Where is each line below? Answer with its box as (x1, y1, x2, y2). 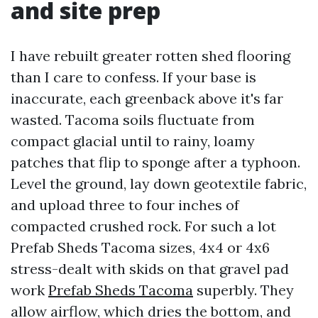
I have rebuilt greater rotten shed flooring (11, 47, 290, 65)
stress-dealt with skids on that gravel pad (11, 260, 289, 278)
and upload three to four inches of (11, 196, 239, 214)
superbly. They (193, 281, 294, 299)
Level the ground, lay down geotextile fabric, (11, 175, 307, 192)
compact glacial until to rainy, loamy (11, 132, 255, 150)
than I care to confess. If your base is (11, 68, 256, 86)
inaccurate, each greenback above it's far (11, 89, 283, 107)
